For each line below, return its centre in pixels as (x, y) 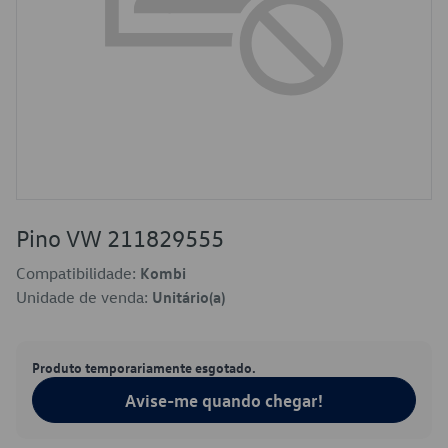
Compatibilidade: (78, 273)
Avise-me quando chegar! (224, 400)
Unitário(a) (188, 297)
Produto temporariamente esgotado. (144, 367)
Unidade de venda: (84, 297)
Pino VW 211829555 (120, 238)
